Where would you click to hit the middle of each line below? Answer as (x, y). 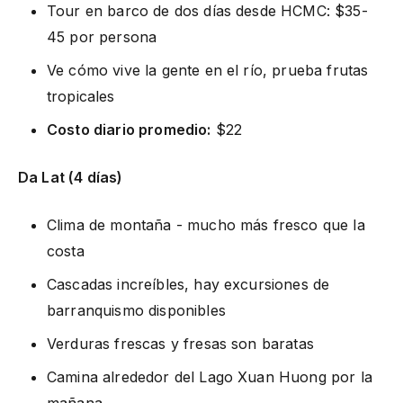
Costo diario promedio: (129, 129)
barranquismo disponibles (136, 310)
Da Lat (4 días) (71, 177)
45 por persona (102, 36)
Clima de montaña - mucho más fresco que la (206, 224)
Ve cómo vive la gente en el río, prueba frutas (208, 70)
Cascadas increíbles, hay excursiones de (188, 284)
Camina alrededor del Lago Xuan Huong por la (210, 376)
